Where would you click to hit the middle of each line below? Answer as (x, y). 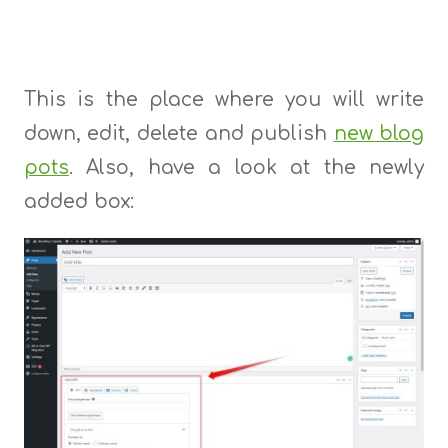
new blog (379, 133)
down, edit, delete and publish (178, 133)
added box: (78, 201)
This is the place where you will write (224, 99)
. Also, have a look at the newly (246, 167)
